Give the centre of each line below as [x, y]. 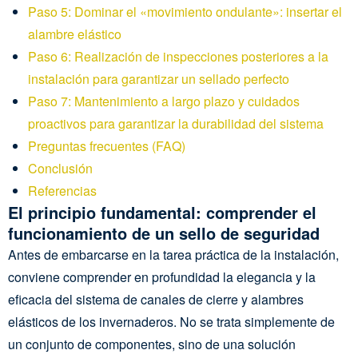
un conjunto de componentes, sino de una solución [152, 344]
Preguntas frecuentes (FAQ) [107, 146]
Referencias [62, 191]
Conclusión [60, 168]
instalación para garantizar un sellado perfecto [159, 79]
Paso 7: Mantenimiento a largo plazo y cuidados [164, 101]
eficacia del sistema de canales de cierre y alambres [156, 299]
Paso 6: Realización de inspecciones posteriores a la [178, 56]
